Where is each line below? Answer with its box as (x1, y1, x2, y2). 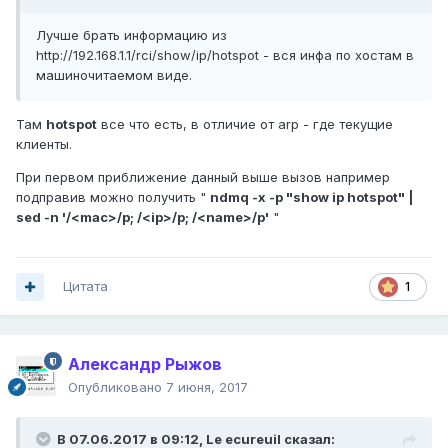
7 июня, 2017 (166, 379, 248, 396)
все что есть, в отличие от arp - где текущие (97, 116, 393, 133)
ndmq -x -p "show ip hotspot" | (210, 189, 413, 206)
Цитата (63, 278, 108, 295)
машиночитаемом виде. (36, 67, 192, 84)
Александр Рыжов (68, 354, 222, 375)
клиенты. (16, 136, 72, 153)
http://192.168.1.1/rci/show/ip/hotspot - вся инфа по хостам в (36, 47, 414, 64)
